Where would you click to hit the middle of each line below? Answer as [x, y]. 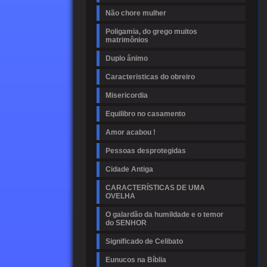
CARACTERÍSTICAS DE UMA [155, 188]
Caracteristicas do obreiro [150, 77]
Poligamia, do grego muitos [151, 32]
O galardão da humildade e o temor [164, 215]
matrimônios [127, 40]
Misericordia [127, 95]
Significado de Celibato [144, 241]
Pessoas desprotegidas [146, 151]
